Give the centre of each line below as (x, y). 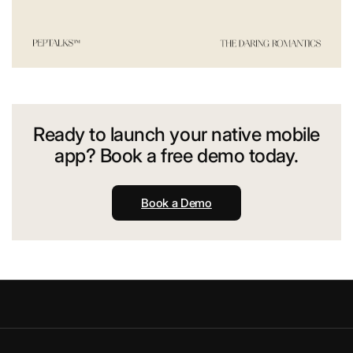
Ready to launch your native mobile (176, 135)
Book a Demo (176, 203)
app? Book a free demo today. (176, 156)
